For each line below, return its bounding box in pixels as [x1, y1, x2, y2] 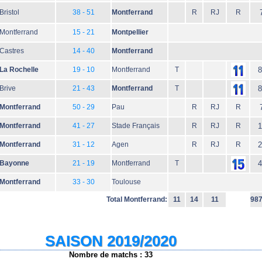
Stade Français [112, 122, 160, 130]
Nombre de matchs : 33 [68, 250, 153, 259]
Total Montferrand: [106, 195, 167, 204]
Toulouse [112, 178, 141, 186]
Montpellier [112, 28, 149, 36]
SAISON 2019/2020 [44, 233, 177, 249]
